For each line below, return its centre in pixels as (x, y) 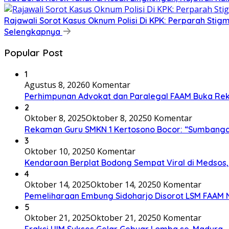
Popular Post (33, 53)
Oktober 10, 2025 (58, 152)
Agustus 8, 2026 (55, 85)
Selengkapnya (33, 31)
